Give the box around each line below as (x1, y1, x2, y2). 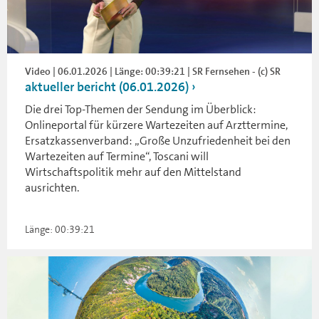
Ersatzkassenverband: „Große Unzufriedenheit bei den (25, 132, 291, 148)
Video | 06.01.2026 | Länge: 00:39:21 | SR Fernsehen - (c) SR (25, 64, 281, 78)
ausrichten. (25, 179, 79, 195)
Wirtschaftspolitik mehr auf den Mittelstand (25, 164, 241, 179)
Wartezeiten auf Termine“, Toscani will (25, 148, 209, 164)
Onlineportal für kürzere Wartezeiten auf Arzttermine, (25, 117, 288, 132)
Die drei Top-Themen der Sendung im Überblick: (25, 101, 256, 117)
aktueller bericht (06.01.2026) (25, 78, 189, 95)
